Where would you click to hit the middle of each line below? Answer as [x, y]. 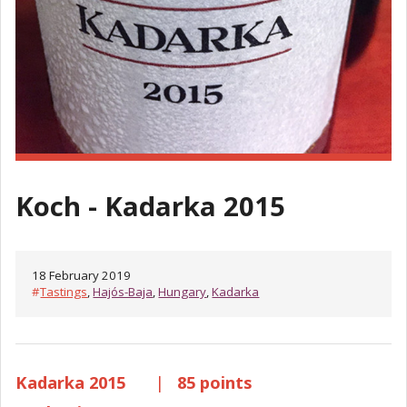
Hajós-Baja [123, 292]
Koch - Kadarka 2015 [150, 206]
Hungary [183, 292]
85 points [212, 382]
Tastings [64, 292]
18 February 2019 [82, 276]
